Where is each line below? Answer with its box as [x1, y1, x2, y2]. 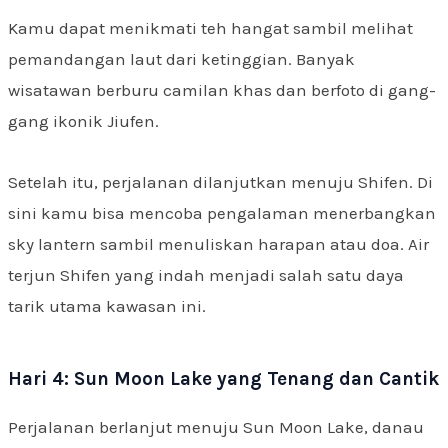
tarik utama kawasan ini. [8, 295, 206, 316]
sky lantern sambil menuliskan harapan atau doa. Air [8, 233, 429, 254]
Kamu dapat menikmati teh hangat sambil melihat [8, 17, 413, 38]
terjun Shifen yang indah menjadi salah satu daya [8, 264, 404, 285]
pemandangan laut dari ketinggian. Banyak [8, 48, 355, 69]
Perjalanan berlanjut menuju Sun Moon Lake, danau [8, 416, 424, 437]
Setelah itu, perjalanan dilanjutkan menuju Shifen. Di [8, 171, 433, 192]
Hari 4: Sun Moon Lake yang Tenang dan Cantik [8, 367, 439, 390]
